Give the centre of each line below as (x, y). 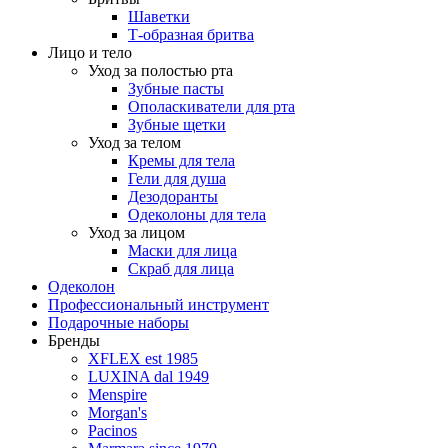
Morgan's (117, 412)
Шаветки (159, 16)
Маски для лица (182, 250)
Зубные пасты (176, 88)
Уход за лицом (136, 232)
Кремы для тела (181, 160)
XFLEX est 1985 (143, 358)
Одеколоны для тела (197, 214)
